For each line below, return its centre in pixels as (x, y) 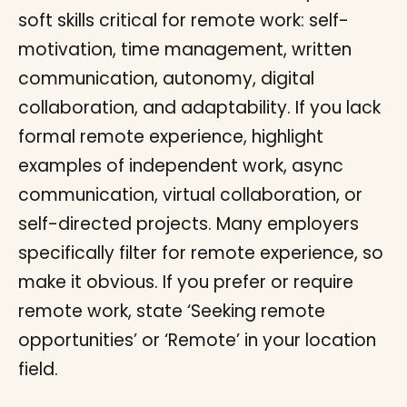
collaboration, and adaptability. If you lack (199, 108)
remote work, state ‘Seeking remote (172, 311)
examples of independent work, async (181, 166)
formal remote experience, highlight (171, 137)
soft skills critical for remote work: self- (184, 20)
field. (38, 369)
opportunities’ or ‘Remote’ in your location (197, 340)
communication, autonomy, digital (166, 79)
